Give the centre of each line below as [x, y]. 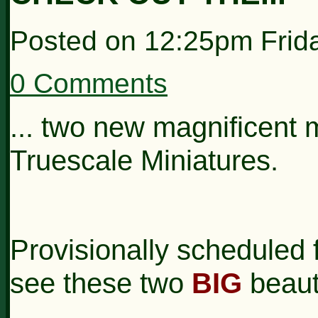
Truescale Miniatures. [144, 160]
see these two [101, 283]
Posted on [77, 40]
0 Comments [89, 83]
